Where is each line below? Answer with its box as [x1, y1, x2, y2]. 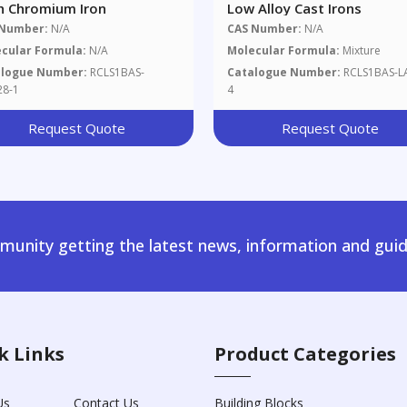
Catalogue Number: [227, 65, 342, 81]
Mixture [342, 43, 382, 59]
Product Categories [213, 342, 396, 367]
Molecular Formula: [227, 43, 341, 59]
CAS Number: [227, 21, 303, 37]
